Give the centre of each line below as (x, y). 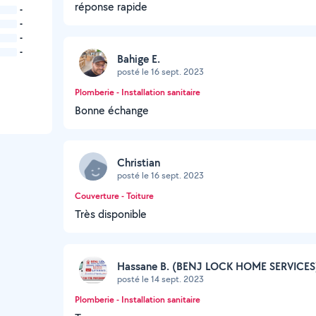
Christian (139, 162)
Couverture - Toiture (114, 196)
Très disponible (111, 214)
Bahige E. (139, 59)
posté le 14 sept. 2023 (160, 279)
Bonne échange (112, 110)
